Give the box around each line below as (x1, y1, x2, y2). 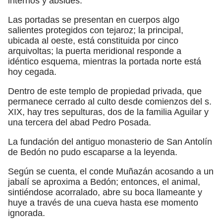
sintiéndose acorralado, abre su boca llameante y (8, 187, 202, 197)
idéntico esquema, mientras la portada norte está (8, 56, 201, 66)
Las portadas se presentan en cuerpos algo (8, 14, 179, 25)
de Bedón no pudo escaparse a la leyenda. (8, 147, 177, 157)
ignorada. (8, 208, 45, 218)
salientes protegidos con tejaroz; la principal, (8, 25, 183, 35)
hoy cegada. (8, 66, 56, 77)
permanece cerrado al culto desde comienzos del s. (8, 96, 212, 107)
